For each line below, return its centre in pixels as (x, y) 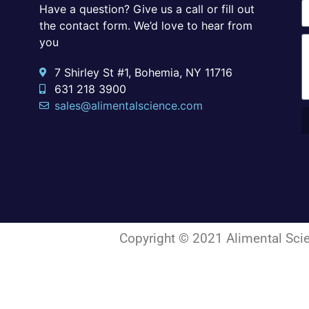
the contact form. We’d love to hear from (146, 25)
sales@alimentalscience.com (129, 105)
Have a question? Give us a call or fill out (147, 9)
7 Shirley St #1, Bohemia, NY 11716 (144, 72)
